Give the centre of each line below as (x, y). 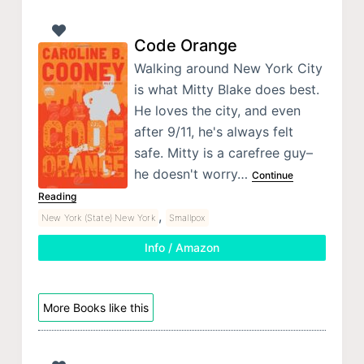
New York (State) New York (98, 217)
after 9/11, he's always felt (213, 131)
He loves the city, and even (217, 110)
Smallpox (187, 217)
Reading (57, 196)
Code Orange (185, 45)
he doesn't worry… (193, 173)
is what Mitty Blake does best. (226, 89)
